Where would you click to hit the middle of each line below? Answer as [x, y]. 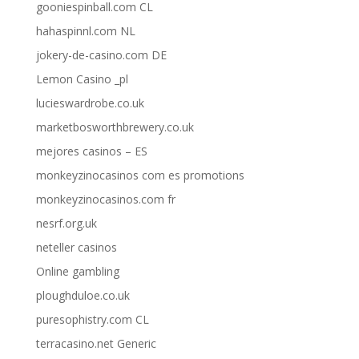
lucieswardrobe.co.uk [90, 103]
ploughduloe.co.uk [83, 295]
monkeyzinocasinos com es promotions [140, 175]
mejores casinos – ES [91, 151]
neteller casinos [76, 247]
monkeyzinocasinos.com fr [105, 199]
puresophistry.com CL [92, 319]
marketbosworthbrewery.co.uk [115, 127]
